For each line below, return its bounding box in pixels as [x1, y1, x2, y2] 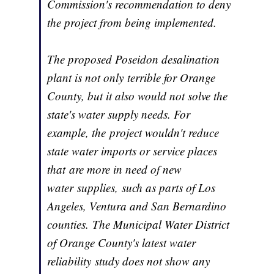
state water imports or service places [47, 143, 218, 159]
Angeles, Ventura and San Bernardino [47, 198, 227, 214]
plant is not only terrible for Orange [47, 70, 216, 86]
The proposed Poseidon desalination [47, 51, 220, 67]
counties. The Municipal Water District [47, 217, 230, 232]
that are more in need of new [47, 161, 182, 177]
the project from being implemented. [47, 15, 221, 31]
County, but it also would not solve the [47, 88, 228, 104]
